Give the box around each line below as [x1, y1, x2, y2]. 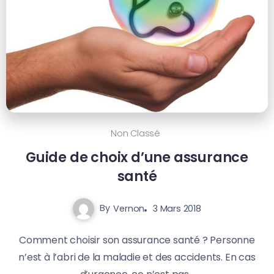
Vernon [113, 202, 145, 215]
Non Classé [111, 127, 160, 139]
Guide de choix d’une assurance [26, 147, 248, 167]
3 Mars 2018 [153, 202, 201, 215]
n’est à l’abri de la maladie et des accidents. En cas [18, 250, 256, 264]
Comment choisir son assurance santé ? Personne [19, 232, 255, 247]
